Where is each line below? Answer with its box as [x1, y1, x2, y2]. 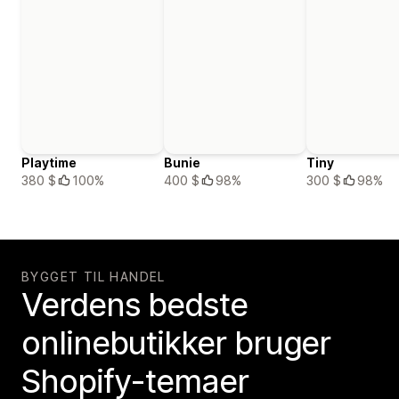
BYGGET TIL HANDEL [21, 268, 166, 284]
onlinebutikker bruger [21, 322, 331, 362]
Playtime [21, 154, 77, 170]
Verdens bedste [21, 284, 248, 324]
